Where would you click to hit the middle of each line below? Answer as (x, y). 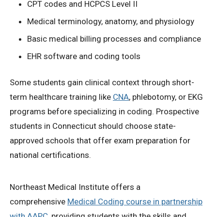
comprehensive (39, 202)
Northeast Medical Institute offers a (75, 187)
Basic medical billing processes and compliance (114, 39)
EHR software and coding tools (84, 56)
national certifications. (50, 155)
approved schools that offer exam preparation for (100, 141)
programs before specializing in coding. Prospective (104, 112)
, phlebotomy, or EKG (166, 97)
